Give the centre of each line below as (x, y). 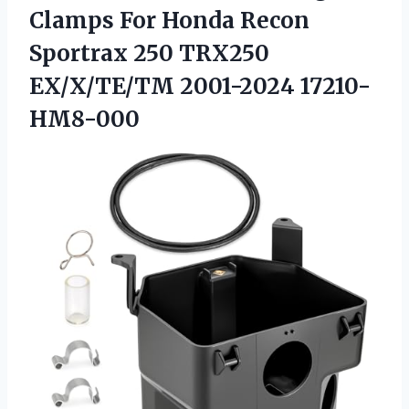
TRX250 (224, 53)
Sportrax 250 (104, 53)
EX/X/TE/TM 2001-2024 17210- (200, 86)
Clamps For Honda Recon (169, 20)
